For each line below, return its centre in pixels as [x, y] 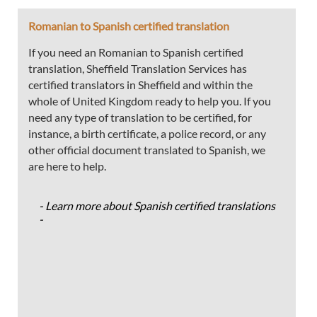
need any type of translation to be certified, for [140, 117]
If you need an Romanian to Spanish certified [136, 52]
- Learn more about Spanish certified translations [157, 205]
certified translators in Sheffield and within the [140, 84]
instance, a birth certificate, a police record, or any [147, 133]
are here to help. [67, 166]
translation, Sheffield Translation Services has [138, 68]
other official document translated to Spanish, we [147, 149]
